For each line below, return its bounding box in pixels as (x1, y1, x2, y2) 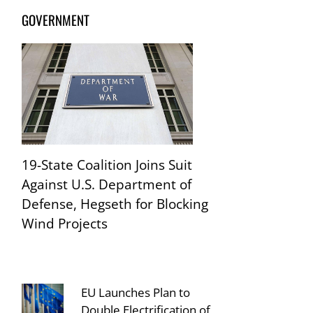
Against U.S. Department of (22, 175, 192, 194)
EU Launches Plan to (81, 284, 191, 300)
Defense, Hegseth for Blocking (22, 194, 209, 213)
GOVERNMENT (22, 10, 90, 30)
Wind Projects (22, 214, 108, 233)
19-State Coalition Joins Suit (22, 155, 193, 174)
